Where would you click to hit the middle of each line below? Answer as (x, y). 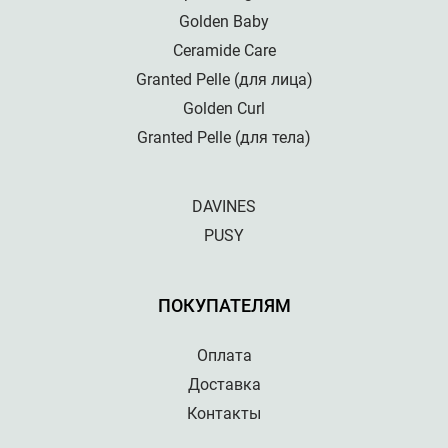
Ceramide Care (224, 50)
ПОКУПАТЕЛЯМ (224, 305)
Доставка (224, 384)
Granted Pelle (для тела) (224, 137)
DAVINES (224, 206)
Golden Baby (224, 21)
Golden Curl (224, 108)
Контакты (224, 413)
